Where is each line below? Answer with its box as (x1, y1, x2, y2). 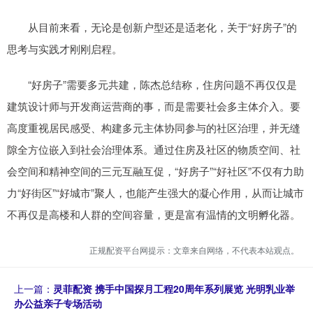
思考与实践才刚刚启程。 (7, 41, 122, 56)
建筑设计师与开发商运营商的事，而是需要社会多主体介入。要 (7, 98, 300, 113)
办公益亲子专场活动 (14, 296, 102, 310)
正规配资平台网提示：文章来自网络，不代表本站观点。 (89, 243, 299, 256)
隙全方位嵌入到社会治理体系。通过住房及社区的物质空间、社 (7, 141, 300, 156)
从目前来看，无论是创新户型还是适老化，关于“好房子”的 (7, 19, 297, 34)
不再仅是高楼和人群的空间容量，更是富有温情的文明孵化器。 (7, 206, 300, 221)
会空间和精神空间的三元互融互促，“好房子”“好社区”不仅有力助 (7, 163, 304, 178)
